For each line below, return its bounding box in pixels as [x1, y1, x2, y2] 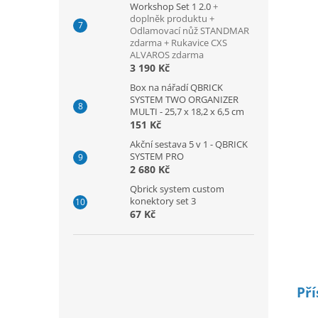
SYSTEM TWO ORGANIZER [130, 93, 238, 106]
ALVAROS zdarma [130, 48, 204, 61]
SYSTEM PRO [130, 150, 184, 163]
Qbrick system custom [130, 182, 224, 195]
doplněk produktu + [130, 12, 214, 25]
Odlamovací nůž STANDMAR [130, 24, 249, 37]
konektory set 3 [130, 194, 196, 207]
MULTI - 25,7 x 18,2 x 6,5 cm [130, 105, 244, 118]
